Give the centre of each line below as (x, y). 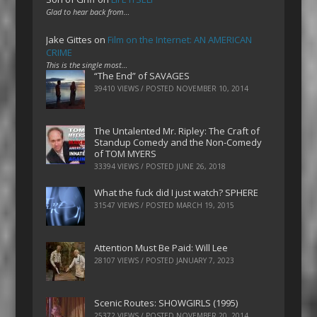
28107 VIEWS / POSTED (136, 261)
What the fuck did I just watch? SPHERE (177, 193)
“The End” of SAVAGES (142, 75)
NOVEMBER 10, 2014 (213, 88)
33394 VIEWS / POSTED (136, 166)
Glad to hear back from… (88, 11)
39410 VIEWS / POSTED (136, 88)
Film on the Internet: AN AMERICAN (180, 39)
